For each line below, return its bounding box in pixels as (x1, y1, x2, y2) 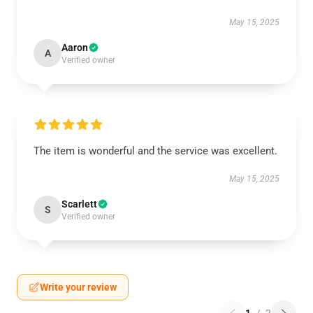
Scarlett (61, 198, 97, 210)
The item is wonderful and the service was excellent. (34, 145, 277, 157)
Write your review (40, 282, 117, 293)
